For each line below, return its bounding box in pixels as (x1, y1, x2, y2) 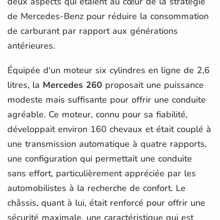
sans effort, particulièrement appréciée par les (7, 167, 196, 179)
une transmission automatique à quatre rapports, (7, 137, 207, 150)
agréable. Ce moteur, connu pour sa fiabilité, (7, 108, 188, 120)
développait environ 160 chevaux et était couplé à (7, 123, 211, 135)
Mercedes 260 (43, 79, 102, 91)
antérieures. (7, 39, 55, 52)
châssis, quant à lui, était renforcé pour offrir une (7, 196, 205, 209)
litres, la (7, 79, 43, 91)
